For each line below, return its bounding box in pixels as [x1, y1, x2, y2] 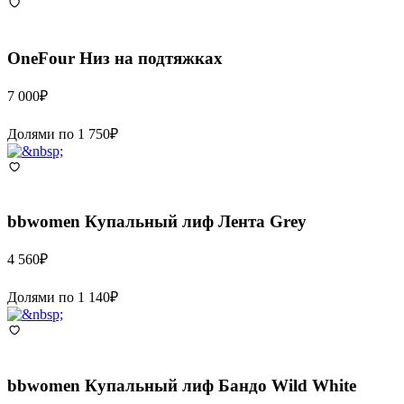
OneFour [7, 48, 75, 68]
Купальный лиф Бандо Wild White [85, 375, 356, 395]
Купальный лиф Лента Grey [85, 212, 307, 232]
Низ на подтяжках [79, 48, 223, 68]
